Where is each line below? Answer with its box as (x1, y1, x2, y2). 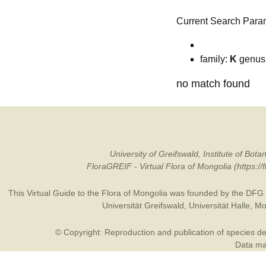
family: (200, 54, 230, 64)
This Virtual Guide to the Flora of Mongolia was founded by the (8, 188, 246, 198)
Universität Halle (188, 201, 250, 210)
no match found (176, 78, 250, 90)
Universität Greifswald (102, 201, 184, 210)
